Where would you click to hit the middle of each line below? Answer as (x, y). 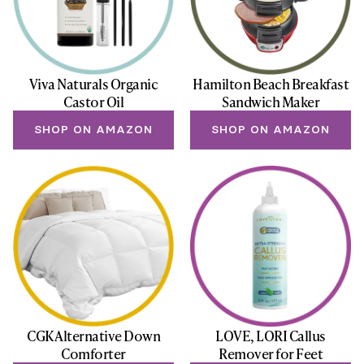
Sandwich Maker (271, 102)
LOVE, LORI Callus (271, 336)
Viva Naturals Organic (93, 84)
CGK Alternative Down (93, 336)
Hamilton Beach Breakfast (271, 84)
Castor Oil (93, 102)
